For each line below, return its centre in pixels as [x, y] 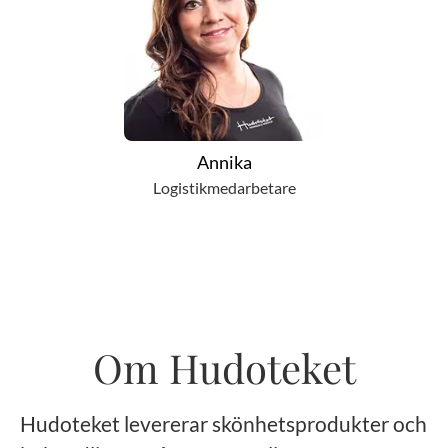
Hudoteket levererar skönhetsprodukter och [223, 423]
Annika [224, 162]
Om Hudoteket [224, 367]
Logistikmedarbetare [224, 187]
